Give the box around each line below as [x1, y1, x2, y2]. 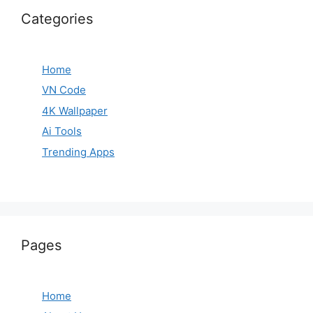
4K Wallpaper [42, 103, 108, 117]
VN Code [42, 83, 86, 97]
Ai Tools [42, 124, 82, 138]
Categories [21, 10, 93, 27]
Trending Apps [42, 145, 115, 159]
